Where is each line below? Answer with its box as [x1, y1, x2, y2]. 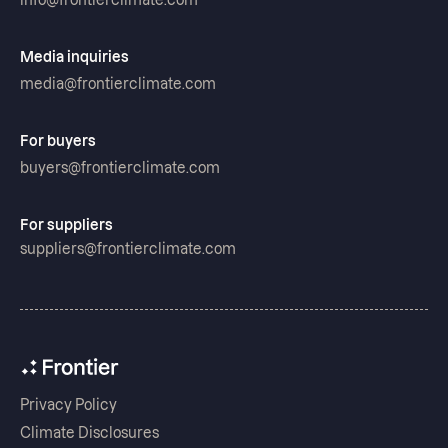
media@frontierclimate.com [20, 76, 216, 93]
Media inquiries [20, 49, 129, 66]
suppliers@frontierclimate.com [20, 241, 236, 258]
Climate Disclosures [20, 425, 159, 442]
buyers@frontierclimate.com [20, 160, 220, 177]
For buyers [20, 133, 96, 150]
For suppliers [20, 217, 113, 234]
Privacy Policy [20, 397, 117, 414]
